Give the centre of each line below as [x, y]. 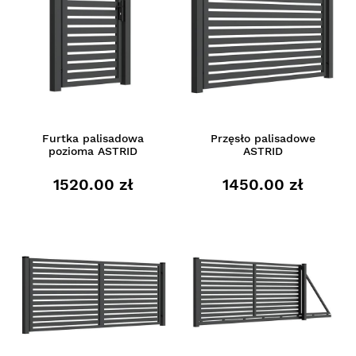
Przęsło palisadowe [263, 138]
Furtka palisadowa [93, 138]
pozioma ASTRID [93, 151]
